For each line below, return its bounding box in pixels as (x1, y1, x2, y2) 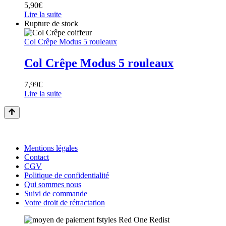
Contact (24, 152, 49, 161)
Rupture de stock (24, 19, 78, 28)
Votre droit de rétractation (24, 198, 105, 207)
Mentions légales (24, 143, 78, 152)
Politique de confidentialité (24, 171, 109, 180)
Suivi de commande (24, 189, 87, 198)
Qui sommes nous (24, 180, 81, 189)
